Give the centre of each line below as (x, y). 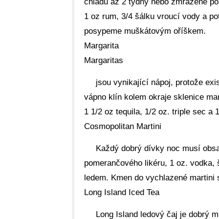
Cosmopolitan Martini (123, 126)
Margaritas (104, 60)
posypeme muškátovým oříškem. (145, 31)
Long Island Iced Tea (122, 192)
